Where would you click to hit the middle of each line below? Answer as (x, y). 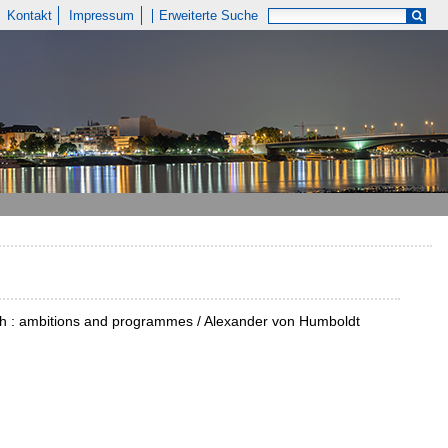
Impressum (102, 15)
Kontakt (29, 15)
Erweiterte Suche (209, 15)
